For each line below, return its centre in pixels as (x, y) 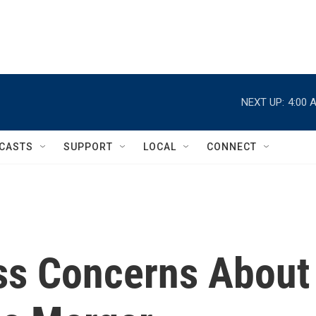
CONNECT (232, 147)
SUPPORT (88, 147)
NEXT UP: (263, 102)
